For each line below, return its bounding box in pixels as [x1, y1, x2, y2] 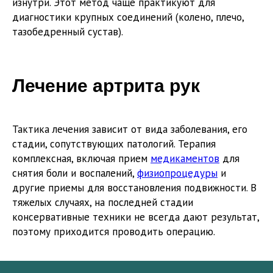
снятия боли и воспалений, [12, 166, 137, 180]
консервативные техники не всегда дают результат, [12, 210, 259, 224]
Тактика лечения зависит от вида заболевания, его [12, 122, 247, 136]
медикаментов [151, 152, 219, 166]
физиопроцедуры [137, 166, 218, 180]
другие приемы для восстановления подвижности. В [12, 181, 257, 195]
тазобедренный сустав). [12, 25, 123, 39]
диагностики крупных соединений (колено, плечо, [12, 10, 244, 24]
